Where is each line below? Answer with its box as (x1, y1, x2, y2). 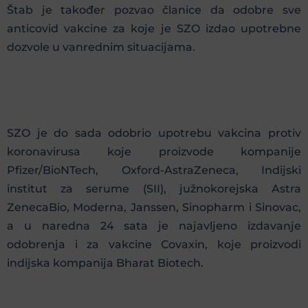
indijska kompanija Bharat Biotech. (7, 256, 203, 269)
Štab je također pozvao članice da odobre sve (7, 3, 301, 17)
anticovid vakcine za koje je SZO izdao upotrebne (7, 22, 301, 36)
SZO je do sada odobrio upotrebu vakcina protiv (7, 126, 301, 140)
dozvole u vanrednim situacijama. (7, 41, 195, 54)
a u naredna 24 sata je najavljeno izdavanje (7, 219, 301, 232)
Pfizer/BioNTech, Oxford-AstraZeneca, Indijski (7, 163, 301, 177)
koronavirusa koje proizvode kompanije (7, 144, 301, 158)
